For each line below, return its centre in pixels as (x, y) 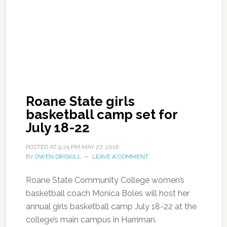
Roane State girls (80, 101)
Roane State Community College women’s (105, 180)
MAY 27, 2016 (100, 147)
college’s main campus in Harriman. (91, 220)
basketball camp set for (101, 115)
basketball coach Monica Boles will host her (107, 193)
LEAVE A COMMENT (120, 157)
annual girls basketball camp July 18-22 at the (111, 206)
